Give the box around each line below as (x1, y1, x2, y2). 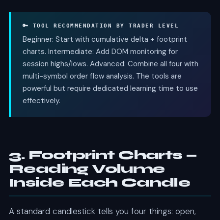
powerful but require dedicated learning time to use (22, 83, 198, 94)
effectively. (22, 96, 60, 106)
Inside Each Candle (8, 175, 191, 191)
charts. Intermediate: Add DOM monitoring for (22, 47, 178, 57)
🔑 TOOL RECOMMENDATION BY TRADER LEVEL (22, 23, 179, 29)
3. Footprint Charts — (8, 148, 197, 163)
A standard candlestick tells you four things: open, (8, 206, 196, 217)
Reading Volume (8, 162, 165, 177)
